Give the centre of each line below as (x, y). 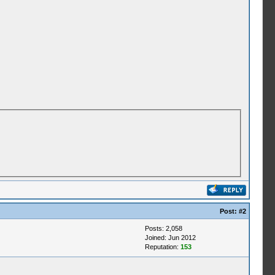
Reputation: (162, 247)
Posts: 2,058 (163, 228)
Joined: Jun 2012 (170, 238)
